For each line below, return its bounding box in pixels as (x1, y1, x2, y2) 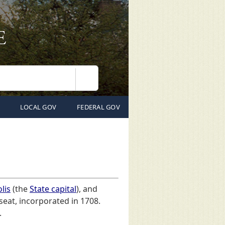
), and (76, 183, 97, 194)
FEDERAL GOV (77, 102, 120, 111)
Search (86, 78, 109, 88)
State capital (30, 183, 76, 194)
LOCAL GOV (20, 102, 57, 111)
